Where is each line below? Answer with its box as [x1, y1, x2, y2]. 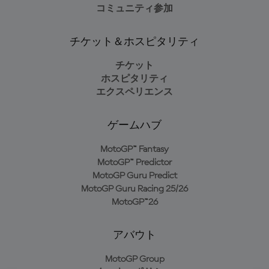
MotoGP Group [104, 255, 165, 264]
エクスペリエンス [96, 88, 173, 97]
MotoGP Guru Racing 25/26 [81, 184, 188, 194]
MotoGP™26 [111, 198, 158, 207]
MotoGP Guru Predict [92, 171, 177, 181]
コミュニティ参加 [96, 4, 173, 14]
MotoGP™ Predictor [97, 158, 172, 168]
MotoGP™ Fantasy [100, 145, 169, 154]
